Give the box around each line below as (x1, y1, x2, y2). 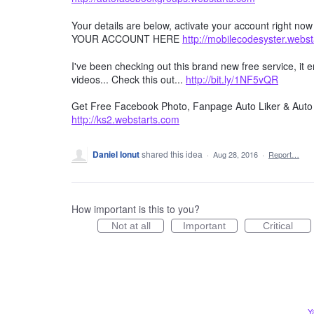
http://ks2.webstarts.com (71, 112, 179, 127)
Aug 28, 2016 (213, 149, 258, 161)
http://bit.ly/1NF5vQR (186, 71, 278, 86)
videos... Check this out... (71, 71, 186, 86)
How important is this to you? (71, 202, 200, 217)
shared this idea (142, 148, 205, 161)
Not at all (111, 220, 151, 232)
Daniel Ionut (93, 148, 139, 161)
